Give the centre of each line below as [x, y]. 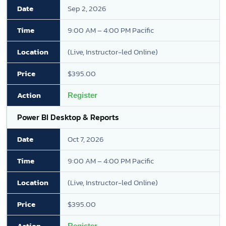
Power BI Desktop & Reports [68, 117]
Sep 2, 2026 [87, 8]
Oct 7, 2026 [86, 139]
